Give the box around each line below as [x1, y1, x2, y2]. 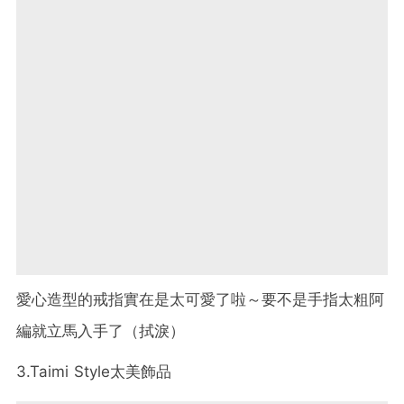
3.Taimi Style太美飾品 [16, 363, 171, 381]
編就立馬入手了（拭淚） [16, 322, 185, 341]
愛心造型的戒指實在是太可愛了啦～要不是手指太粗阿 [16, 290, 384, 309]
